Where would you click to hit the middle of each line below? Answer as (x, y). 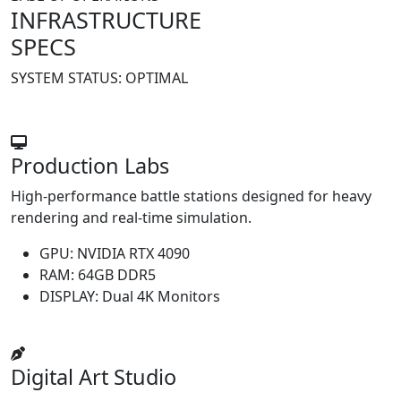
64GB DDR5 (117, 275)
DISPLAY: (69, 296)
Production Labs (90, 166)
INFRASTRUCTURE (106, 20)
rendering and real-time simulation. (131, 218)
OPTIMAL (157, 78)
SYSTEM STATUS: (68, 78)
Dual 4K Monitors (161, 296)
